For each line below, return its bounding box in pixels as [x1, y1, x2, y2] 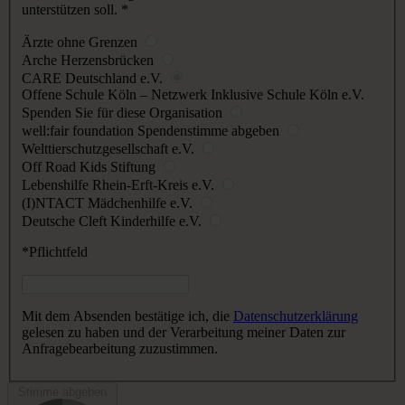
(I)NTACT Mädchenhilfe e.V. [22, 195, 196, 212]
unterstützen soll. [94, 2, 121, 18]
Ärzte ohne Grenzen [22, 34, 141, 51]
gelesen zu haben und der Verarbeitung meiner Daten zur [22, 325, 345, 341]
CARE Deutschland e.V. [22, 71, 166, 87]
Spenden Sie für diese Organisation [22, 105, 226, 121]
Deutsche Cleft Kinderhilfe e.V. [22, 213, 205, 230]
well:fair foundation [22, 123, 137, 139]
